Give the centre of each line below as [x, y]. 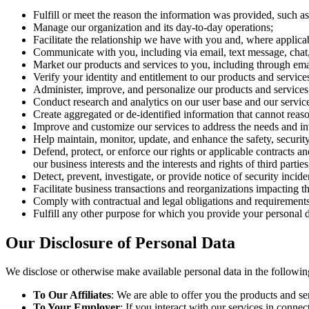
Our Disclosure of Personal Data [120, 242]
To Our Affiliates [72, 295]
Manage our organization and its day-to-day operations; [153, 27]
